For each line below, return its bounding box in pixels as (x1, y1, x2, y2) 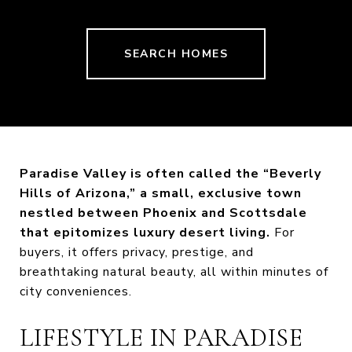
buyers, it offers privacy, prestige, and (20, 243, 254, 261)
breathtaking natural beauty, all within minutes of (20, 262, 328, 280)
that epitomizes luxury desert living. (20, 223, 270, 241)
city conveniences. (20, 282, 132, 300)
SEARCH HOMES (124, 46, 228, 61)
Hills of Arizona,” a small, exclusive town (20, 184, 302, 202)
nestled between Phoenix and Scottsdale (20, 203, 307, 222)
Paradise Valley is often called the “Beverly (20, 164, 321, 182)
